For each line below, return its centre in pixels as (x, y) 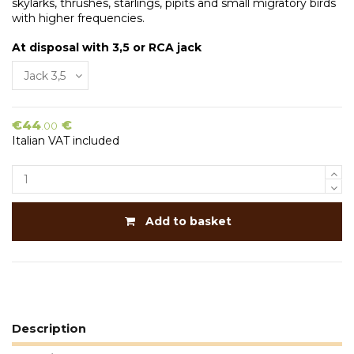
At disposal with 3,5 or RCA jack (107, 47)
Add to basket (188, 222)
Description (49, 328)
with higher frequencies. (78, 18)
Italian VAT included (66, 140)
